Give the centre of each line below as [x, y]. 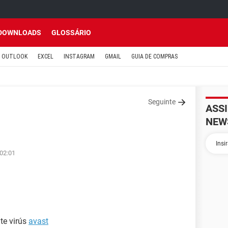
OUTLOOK [15, 56]
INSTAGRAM [79, 56]
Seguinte [162, 102]
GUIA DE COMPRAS [154, 56]
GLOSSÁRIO [71, 33]
